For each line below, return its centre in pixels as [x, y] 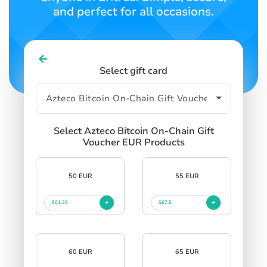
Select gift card [133, 71]
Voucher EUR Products [133, 142]
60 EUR [80, 252]
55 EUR [187, 176]
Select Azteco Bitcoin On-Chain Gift [133, 131]
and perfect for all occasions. [133, 11]
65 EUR [187, 252]
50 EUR [80, 176]
